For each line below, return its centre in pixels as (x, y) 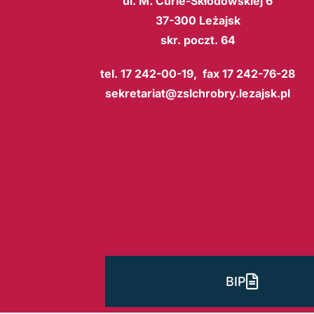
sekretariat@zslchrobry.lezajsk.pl (198, 93)
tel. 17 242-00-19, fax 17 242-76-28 (198, 73)
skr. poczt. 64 (198, 40)
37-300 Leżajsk (198, 20)
